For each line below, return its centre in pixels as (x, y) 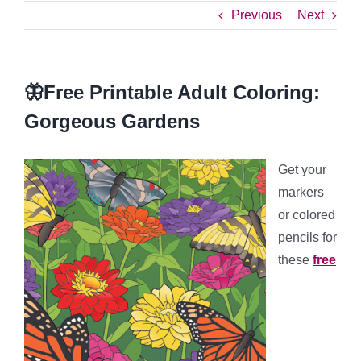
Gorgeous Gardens (112, 121)
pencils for (307, 237)
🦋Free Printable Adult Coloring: (172, 92)
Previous (257, 15)
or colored (307, 215)
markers (301, 192)
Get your (302, 170)
